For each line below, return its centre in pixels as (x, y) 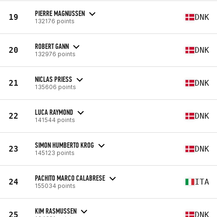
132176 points (55, 21)
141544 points (55, 120)
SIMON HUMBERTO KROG (64, 145)
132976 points (55, 54)
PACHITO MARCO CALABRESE (70, 178)
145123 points (55, 153)
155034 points (55, 186)
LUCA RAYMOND (54, 112)
